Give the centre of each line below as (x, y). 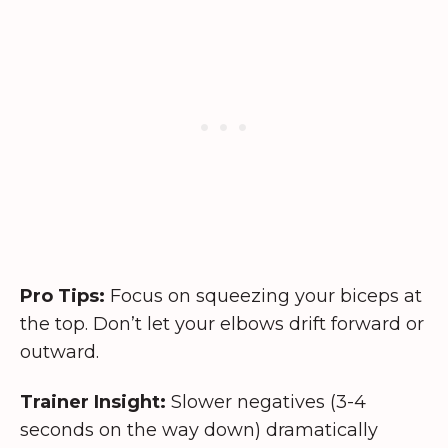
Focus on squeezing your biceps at (263, 295)
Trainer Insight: (93, 402)
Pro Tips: (62, 295)
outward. (59, 351)
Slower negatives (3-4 (266, 402)
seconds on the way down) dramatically (199, 430)
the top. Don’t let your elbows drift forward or (222, 323)
